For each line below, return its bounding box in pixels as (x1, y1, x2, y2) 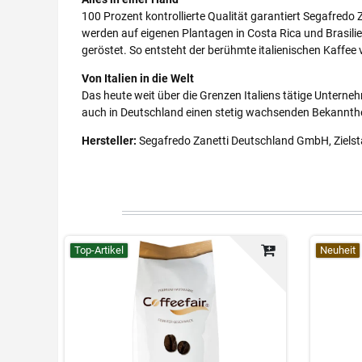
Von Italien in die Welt (82, 72, 194, 85)
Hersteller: (82, 134, 137, 147)
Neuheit (319, 243, 356, 256)
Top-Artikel (74, 243, 124, 256)
